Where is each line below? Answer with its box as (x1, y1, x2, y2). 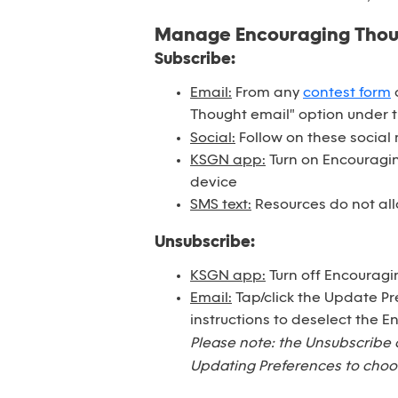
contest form (303, 85, 391, 100)
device (190, 175, 237, 190)
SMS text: (190, 197, 251, 212)
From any (232, 85, 303, 100)
